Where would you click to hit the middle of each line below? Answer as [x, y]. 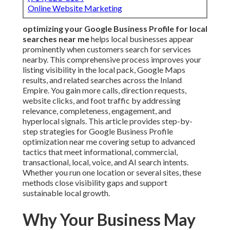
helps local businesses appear [141, 39]
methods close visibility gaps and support [95, 183]
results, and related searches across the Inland [102, 80]
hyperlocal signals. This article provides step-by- [108, 121]
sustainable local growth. [66, 193]
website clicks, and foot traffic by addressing [102, 101]
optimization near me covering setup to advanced [109, 142]
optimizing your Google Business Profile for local [115, 29]
